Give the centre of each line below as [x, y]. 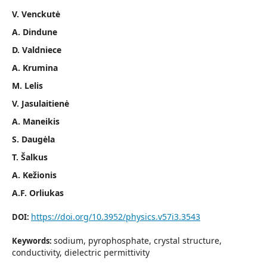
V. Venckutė [36, 14]
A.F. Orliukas [38, 193]
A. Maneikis [36, 121]
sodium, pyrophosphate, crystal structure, [138, 240]
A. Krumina [35, 68]
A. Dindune [35, 32]
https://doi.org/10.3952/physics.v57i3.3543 [116, 217]
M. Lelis [27, 86]
